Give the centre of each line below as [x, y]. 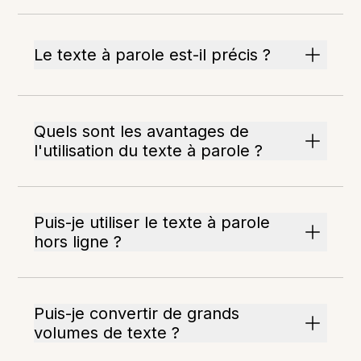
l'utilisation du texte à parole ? [149, 151]
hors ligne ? [78, 242]
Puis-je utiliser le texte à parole [152, 222]
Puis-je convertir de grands [137, 313]
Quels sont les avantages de [142, 131]
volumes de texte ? [107, 333]
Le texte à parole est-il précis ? [153, 55]
